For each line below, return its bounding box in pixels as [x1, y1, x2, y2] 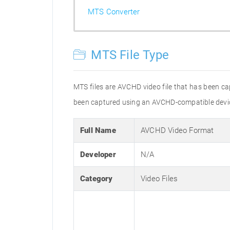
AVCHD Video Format [141, 126, 214, 135]
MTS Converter [88, 7, 140, 16]
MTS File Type [88, 48, 169, 62]
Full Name [80, 126, 116, 135]
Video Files [141, 174, 178, 183]
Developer [80, 150, 116, 159]
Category [80, 174, 113, 183]
